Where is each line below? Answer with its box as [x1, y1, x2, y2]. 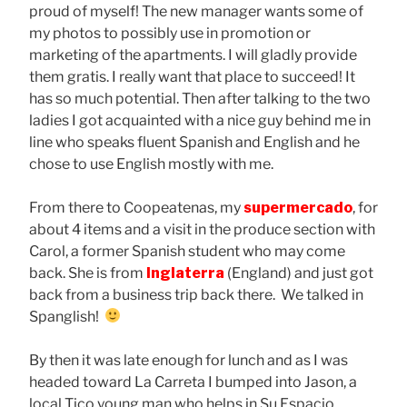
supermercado [243, 198, 352, 216]
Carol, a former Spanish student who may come [29, 242, 345, 260]
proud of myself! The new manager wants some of [29, 2, 363, 20]
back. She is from [29, 263, 146, 282]
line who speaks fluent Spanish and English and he [29, 133, 360, 151]
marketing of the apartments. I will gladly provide [29, 45, 357, 64]
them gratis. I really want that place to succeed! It [29, 67, 355, 85]
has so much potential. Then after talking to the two [29, 89, 371, 107]
